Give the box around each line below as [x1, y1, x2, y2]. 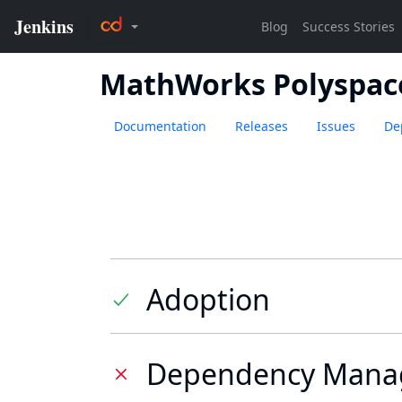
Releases [235, 118, 288, 135]
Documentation [114, 118, 206, 135]
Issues [317, 118, 355, 135]
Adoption [146, 280, 270, 319]
